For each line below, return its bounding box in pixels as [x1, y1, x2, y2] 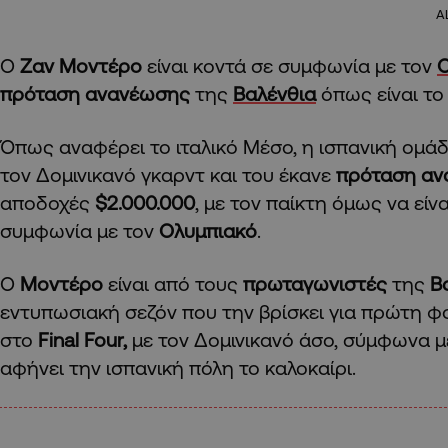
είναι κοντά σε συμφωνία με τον [142, 53, 437, 77]
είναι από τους [108, 271, 243, 295]
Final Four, [33, 327, 127, 351]
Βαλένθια [233, 81, 316, 105]
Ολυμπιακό [159, 218, 257, 242]
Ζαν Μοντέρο [20, 53, 142, 77]
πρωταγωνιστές [243, 271, 392, 295]
